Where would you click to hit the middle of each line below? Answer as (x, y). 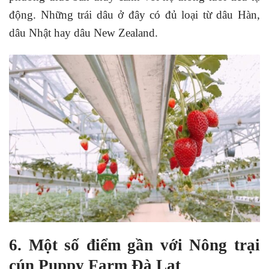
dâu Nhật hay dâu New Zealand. (83, 33)
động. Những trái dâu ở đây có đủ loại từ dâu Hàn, (134, 15)
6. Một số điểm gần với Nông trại (134, 245)
